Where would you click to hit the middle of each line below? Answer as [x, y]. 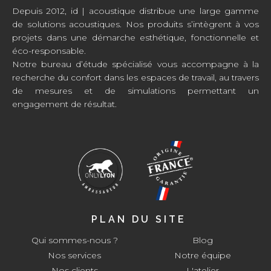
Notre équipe [202, 256]
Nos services [75, 256]
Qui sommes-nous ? [74, 240]
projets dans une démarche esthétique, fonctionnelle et [135, 38]
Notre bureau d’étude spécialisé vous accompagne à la [135, 64]
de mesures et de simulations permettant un [135, 91]
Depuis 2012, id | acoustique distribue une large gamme [135, 11]
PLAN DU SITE [139, 220]
